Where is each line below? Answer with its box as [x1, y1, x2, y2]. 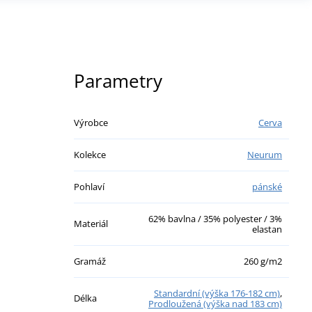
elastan [252, 222, 282, 235]
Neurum [247, 148, 282, 161]
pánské [252, 180, 282, 193]
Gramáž [74, 254, 106, 267]
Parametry [74, 68, 162, 93]
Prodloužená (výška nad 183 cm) [148, 297, 282, 310]
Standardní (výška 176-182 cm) [154, 286, 280, 299]
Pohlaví [74, 180, 104, 193]
